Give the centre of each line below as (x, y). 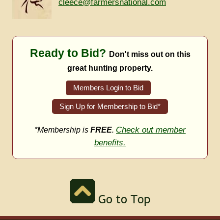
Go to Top (122, 199)
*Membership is (62, 130)
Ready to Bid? (69, 53)
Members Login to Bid (108, 88)
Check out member (151, 129)
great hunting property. (110, 68)
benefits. (110, 142)
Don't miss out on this (150, 54)
